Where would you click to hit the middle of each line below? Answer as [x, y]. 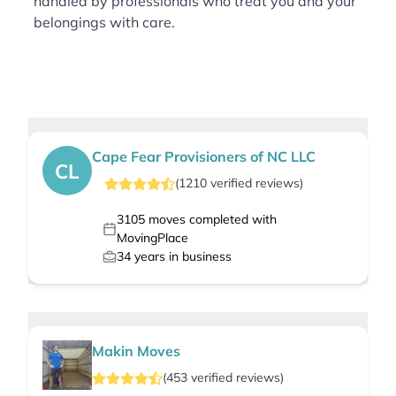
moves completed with [210, 220]
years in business [181, 257]
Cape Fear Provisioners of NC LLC [204, 157]
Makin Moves [136, 351]
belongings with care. [104, 23]
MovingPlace [152, 238]
